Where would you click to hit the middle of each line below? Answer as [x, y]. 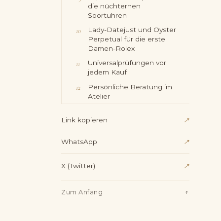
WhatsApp [79, 142]
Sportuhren [108, 16]
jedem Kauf [108, 72]
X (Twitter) [78, 166]
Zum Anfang [82, 192]
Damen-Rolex [111, 49]
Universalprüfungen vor [127, 63]
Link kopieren [84, 120]
